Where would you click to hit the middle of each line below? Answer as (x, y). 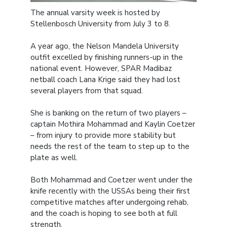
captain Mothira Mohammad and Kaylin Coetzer (113, 124)
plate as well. (54, 157)
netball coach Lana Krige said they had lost (105, 79)
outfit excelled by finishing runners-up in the (107, 57)
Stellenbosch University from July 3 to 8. (100, 24)
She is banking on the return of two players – (108, 113)
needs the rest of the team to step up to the (110, 146)
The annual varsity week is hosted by (95, 12)
